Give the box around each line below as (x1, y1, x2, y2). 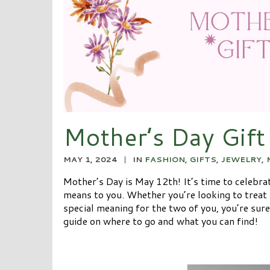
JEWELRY (221, 153, 262, 165)
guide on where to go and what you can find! (63, 213, 258, 228)
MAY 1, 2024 (63, 153, 118, 165)
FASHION (144, 153, 185, 165)
